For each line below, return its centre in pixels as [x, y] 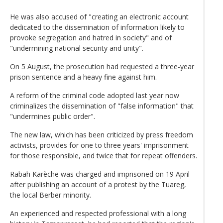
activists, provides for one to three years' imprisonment [99, 145]
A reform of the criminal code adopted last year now [95, 95]
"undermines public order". [53, 116]
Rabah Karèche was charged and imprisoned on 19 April [100, 174]
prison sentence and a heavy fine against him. [83, 77]
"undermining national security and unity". [77, 48]
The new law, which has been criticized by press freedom [102, 134]
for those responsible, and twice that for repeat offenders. [104, 155]
